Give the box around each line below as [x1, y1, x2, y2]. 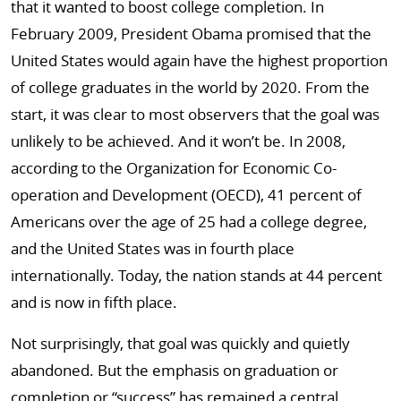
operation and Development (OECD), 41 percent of [11, 184, 362, 205]
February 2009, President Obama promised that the [11, 23, 371, 44]
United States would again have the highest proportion [11, 50, 388, 71]
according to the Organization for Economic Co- [11, 158, 337, 178]
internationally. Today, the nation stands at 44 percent [11, 265, 382, 286]
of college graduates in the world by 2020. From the [11, 77, 370, 98]
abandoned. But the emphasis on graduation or [11, 360, 338, 380]
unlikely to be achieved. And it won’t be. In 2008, [11, 131, 346, 151]
